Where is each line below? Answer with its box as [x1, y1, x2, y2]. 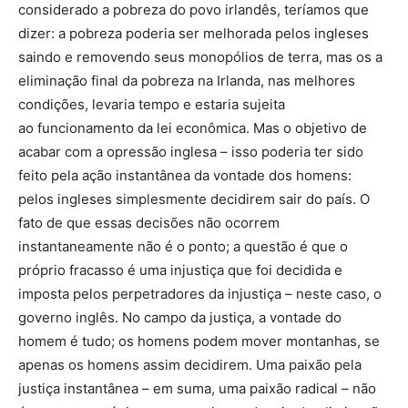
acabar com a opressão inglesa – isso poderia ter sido [18, 143, 363, 160]
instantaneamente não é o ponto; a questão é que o [18, 238, 348, 255]
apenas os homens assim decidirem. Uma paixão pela [18, 356, 362, 373]
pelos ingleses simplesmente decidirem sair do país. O [18, 190, 370, 208]
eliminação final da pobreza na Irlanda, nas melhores [18, 72, 355, 89]
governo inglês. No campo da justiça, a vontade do [18, 309, 342, 326]
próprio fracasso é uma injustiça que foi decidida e [18, 261, 342, 279]
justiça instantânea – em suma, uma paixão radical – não [18, 380, 376, 397]
